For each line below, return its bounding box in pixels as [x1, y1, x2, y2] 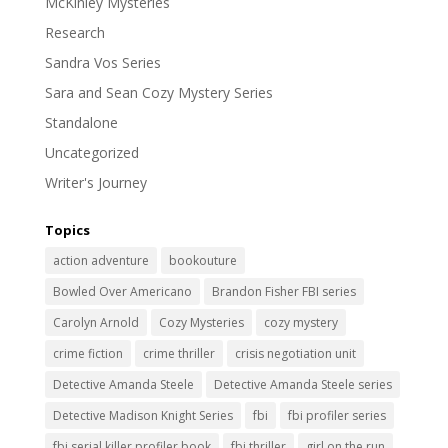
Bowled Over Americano [52, 282, 192, 300]
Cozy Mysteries [158, 313, 244, 331]
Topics [44, 220, 90, 239]
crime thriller [142, 344, 215, 362]
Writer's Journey [44, 172, 147, 192]
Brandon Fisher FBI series [211, 282, 356, 300]
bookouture [168, 251, 237, 269]
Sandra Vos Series [44, 52, 161, 72]
